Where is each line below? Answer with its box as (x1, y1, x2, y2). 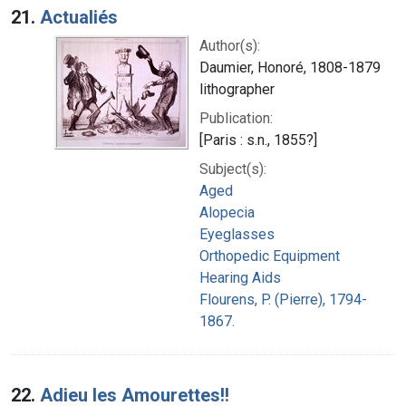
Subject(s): (199, 159, 266, 178)
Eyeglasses (199, 225, 275, 243)
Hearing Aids (199, 268, 281, 286)
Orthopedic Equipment (199, 246, 340, 265)
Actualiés (40, 5, 118, 28)
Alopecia (199, 203, 255, 221)
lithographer (199, 80, 275, 98)
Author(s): (199, 36, 260, 54)
